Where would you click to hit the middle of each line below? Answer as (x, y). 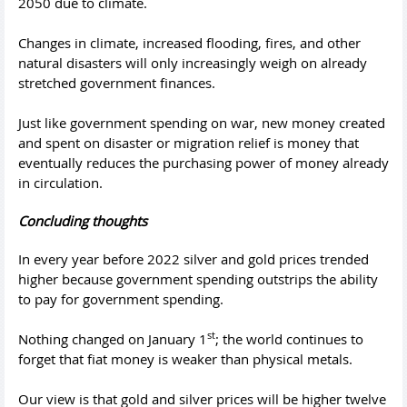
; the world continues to (289, 338)
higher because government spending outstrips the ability (198, 278)
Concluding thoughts (83, 220)
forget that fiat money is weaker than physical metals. (185, 358)
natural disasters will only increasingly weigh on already (193, 62)
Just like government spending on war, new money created (202, 122)
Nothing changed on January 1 (113, 338)
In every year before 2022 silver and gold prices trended (194, 258)
